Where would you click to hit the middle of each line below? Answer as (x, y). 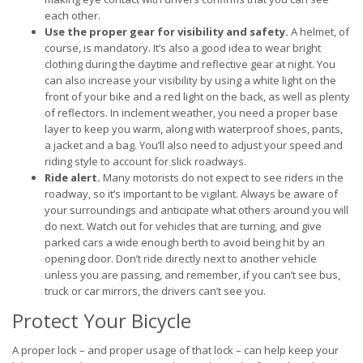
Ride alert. (73, 177)
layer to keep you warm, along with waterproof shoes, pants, (194, 129)
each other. (73, 15)
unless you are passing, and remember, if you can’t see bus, (192, 275)
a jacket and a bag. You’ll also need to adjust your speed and (194, 145)
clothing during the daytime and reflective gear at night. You (190, 64)
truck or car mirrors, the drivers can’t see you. (155, 291)
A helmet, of (319, 32)
